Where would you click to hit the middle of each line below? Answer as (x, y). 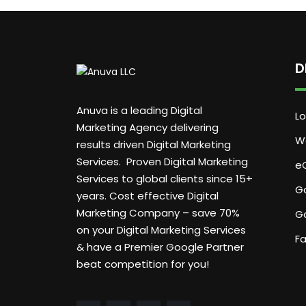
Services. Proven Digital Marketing (162, 161)
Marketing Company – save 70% (158, 212)
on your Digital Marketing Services (161, 229)
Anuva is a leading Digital (139, 110)
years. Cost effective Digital (148, 195)
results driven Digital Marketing (154, 144)
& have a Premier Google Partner (160, 247)
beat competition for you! (143, 264)
